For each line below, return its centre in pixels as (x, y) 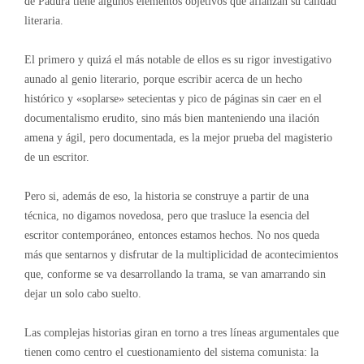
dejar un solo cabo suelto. (82, 293)
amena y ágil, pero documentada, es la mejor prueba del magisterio (178, 137)
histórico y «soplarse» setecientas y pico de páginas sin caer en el (173, 98)
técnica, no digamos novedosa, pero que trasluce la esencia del (167, 215)
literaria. (43, 20)
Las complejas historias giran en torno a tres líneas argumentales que (181, 332)
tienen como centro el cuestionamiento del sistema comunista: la (171, 352)
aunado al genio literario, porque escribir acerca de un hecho (163, 79)
